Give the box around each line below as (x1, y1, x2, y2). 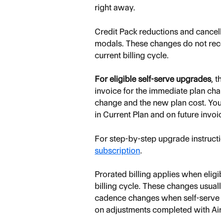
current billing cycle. (95, 50, 169, 60)
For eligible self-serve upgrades (95, 74, 211, 84)
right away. (95, 2, 135, 13)
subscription (95, 145, 140, 155)
